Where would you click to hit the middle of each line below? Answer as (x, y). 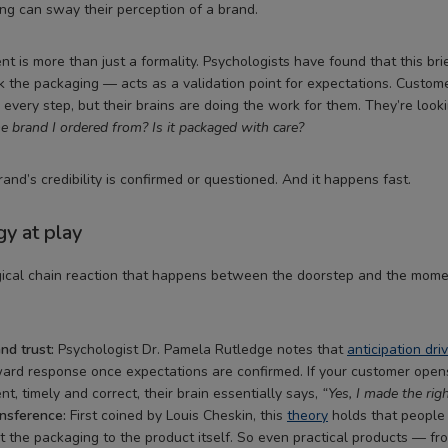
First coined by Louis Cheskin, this (176, 416)
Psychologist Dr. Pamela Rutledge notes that (200, 350)
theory (307, 416)
